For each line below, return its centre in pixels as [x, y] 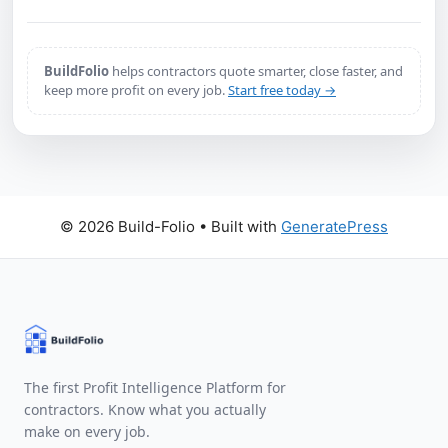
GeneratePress [334, 227]
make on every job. [87, 432]
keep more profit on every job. [136, 90]
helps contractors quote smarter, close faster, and [256, 71]
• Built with [238, 227]
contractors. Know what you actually [145, 410]
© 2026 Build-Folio [127, 227]
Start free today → [282, 90]
